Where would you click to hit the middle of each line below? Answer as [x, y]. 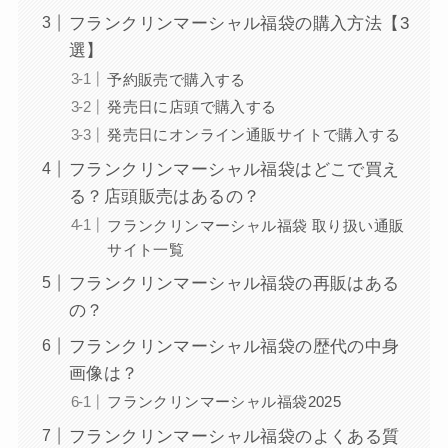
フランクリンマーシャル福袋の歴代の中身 [234, 346]
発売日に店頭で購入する [192, 107]
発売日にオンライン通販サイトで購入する [253, 135]
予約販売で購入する [176, 79]
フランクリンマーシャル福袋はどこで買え [234, 169]
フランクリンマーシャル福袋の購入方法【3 [239, 23]
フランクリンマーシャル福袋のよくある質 [234, 436]
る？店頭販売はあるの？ [164, 196]
